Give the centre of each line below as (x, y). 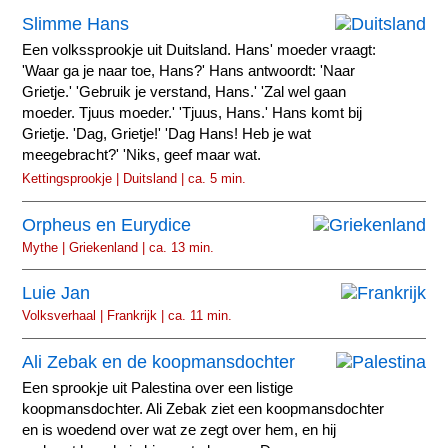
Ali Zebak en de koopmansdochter (159, 361)
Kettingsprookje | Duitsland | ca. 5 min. (134, 179)
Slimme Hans (76, 24)
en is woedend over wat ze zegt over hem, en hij (179, 429)
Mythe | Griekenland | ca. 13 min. (118, 247)
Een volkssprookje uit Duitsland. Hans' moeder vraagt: (199, 50)
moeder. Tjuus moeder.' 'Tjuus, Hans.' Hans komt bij (192, 113)
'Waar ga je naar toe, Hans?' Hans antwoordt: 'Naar (189, 71)
